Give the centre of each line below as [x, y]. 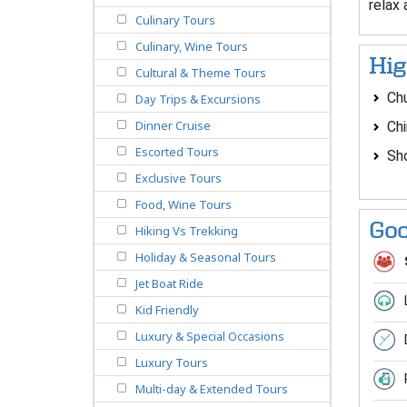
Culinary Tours [175, 20]
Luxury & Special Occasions [210, 337]
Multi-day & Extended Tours [212, 389]
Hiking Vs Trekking [187, 231]
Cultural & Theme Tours [201, 73]
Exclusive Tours [179, 179]
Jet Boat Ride [169, 284]
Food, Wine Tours [184, 205]
